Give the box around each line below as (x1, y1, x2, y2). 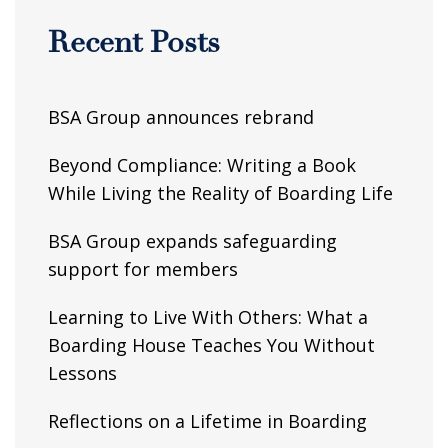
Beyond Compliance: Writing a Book (48, 153, 356, 177)
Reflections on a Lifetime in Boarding (48, 409, 367, 433)
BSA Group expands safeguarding (48, 229, 337, 253)
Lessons (48, 361, 117, 385)
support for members (48, 257, 238, 281)
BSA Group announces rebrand (48, 105, 314, 129)
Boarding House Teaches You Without (48, 333, 375, 357)
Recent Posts (48, 30, 220, 60)
